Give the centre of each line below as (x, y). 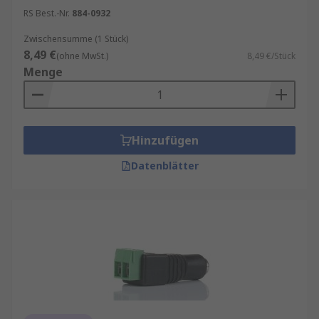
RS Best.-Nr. (47, 13)
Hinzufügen (165, 140)
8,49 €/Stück (271, 56)
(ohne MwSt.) (82, 56)
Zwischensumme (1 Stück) (76, 39)
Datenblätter (164, 166)
